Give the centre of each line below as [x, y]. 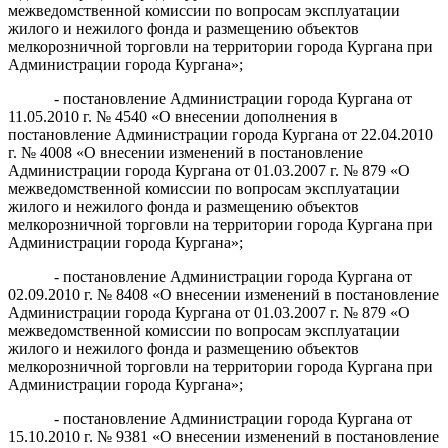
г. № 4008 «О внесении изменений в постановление [185, 152]
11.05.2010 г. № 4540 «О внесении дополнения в [173, 116]
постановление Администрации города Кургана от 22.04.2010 [220, 134]
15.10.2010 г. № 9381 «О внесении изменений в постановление [223, 436]
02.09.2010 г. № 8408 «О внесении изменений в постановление [223, 294]
